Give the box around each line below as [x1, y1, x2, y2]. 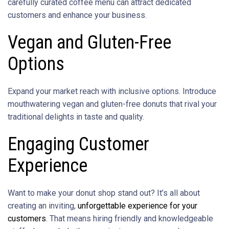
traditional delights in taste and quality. [8, 111, 144, 122]
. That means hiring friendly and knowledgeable [46, 213, 213, 223]
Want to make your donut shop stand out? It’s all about [8, 188, 200, 198]
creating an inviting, [8, 200, 78, 211]
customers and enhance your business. [8, 10, 147, 20]
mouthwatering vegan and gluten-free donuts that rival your [8, 99, 217, 109]
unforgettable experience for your [78, 200, 197, 211]
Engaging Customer [8, 133, 149, 155]
